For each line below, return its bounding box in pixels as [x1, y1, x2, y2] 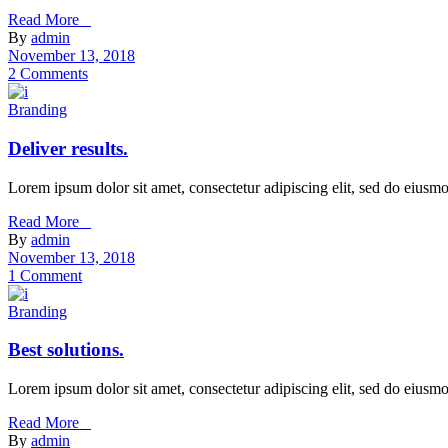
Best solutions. [8, 339, 124, 361]
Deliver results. [8, 137, 128, 159]
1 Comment [8, 266, 82, 284]
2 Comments [8, 65, 88, 83]
